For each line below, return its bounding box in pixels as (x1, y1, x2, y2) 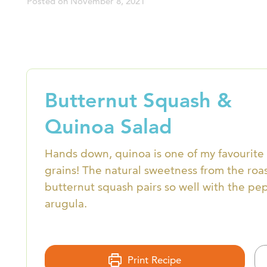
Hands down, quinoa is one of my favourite (45, 146, 264, 160)
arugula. (45, 196, 87, 210)
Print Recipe (125, 253, 182, 266)
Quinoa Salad (45, 113, 172, 139)
